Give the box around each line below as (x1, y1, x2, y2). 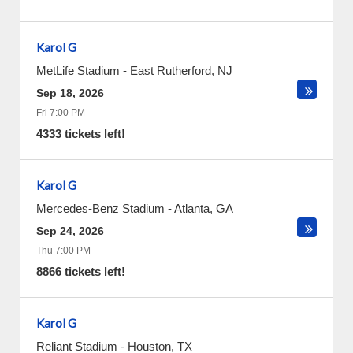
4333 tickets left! (36, 127, 125, 140)
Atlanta (174, 202, 210, 215)
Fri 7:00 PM (36, 107, 85, 118)
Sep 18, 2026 (36, 87, 104, 99)
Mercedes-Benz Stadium (36, 202, 165, 215)
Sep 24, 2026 (36, 225, 104, 237)
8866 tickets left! (36, 265, 125, 278)
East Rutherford (130, 64, 211, 77)
